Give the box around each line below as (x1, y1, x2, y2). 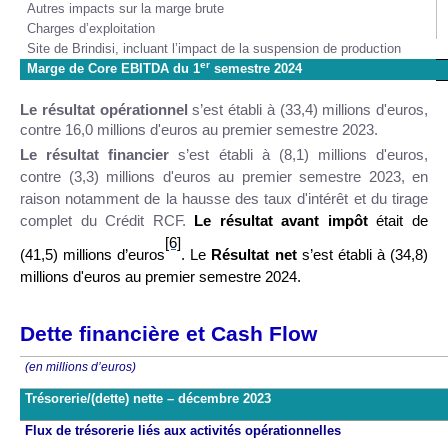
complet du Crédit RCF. (20, 213, 195, 230)
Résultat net (211, 247, 297, 264)
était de (376, 213, 429, 230)
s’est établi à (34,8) (296, 247, 429, 264)
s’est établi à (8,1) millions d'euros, (178, 147, 428, 164)
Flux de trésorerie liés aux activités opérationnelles (25, 423, 341, 439)
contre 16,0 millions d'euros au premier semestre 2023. (20, 122, 378, 139)
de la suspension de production (221, 41, 401, 57)
